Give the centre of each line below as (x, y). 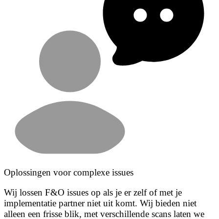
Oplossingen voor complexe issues (69, 172)
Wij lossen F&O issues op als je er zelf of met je (93, 192)
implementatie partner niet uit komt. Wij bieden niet (100, 203)
